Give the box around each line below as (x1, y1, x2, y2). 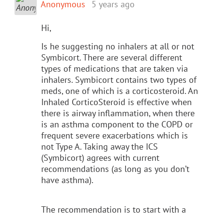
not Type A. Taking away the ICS (41, 140, 158, 152)
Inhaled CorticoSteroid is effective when (41, 96, 192, 108)
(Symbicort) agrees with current (41, 152, 159, 163)
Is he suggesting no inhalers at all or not (41, 40, 194, 52)
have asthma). (41, 174, 93, 186)
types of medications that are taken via (41, 62, 188, 74)
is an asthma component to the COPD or (41, 118, 193, 130)
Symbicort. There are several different (41, 51, 182, 63)
